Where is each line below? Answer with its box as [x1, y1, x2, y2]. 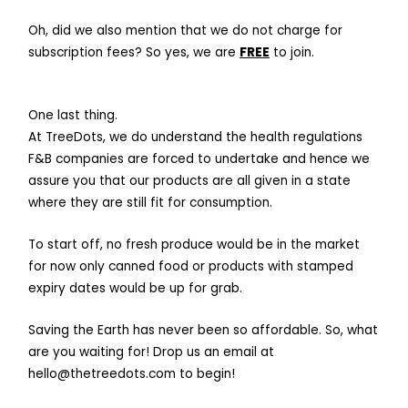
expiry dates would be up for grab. [28, 280, 243, 298]
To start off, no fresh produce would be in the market [28, 236, 361, 254]
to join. [270, 43, 315, 61]
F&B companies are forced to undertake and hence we [28, 150, 371, 168]
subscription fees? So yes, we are [28, 43, 240, 61]
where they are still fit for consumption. [28, 194, 273, 212]
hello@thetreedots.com [28, 365, 177, 383]
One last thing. [28, 107, 118, 125]
